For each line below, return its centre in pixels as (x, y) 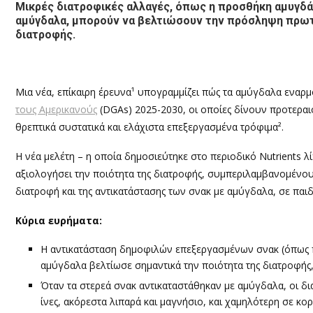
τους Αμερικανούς (56, 109)
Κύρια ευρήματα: (59, 220)
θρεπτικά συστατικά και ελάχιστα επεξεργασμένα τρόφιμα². (150, 126)
